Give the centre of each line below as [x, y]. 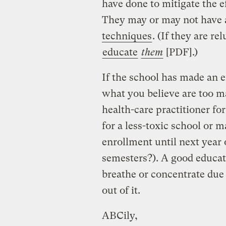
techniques [127, 36]
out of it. [121, 190]
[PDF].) [182, 52]
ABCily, [120, 215]
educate [120, 52]
